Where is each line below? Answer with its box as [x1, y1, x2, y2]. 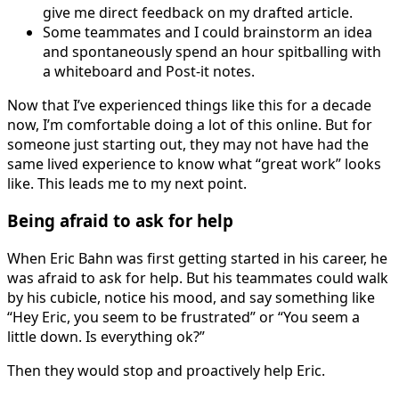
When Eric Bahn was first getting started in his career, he [7, 248, 387, 269]
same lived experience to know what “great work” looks [7, 153, 381, 174]
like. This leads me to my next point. [7, 173, 247, 193]
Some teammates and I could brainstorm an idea [43, 21, 372, 42]
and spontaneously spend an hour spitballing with [43, 41, 381, 61]
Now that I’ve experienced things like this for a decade [7, 94, 371, 115]
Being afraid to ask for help [7, 209, 233, 232]
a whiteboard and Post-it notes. [43, 61, 255, 81]
